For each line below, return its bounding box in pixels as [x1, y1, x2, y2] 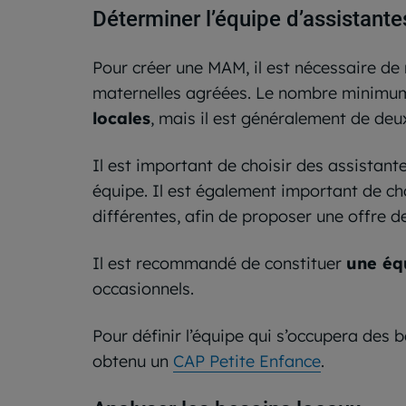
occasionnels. [92, 278, 194, 300]
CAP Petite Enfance [173, 351, 321, 372]
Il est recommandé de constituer [92, 253, 346, 275]
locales [92, 108, 150, 130]
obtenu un [92, 351, 173, 372]
